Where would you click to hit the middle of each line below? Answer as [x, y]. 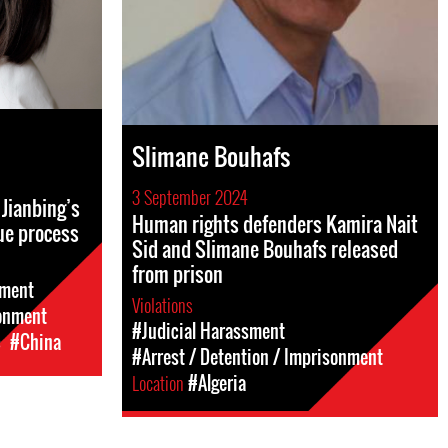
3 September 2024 [189, 197]
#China [35, 341]
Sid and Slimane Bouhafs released [265, 249]
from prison [177, 274]
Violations [164, 305]
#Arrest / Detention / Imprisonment [257, 357]
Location [160, 383]
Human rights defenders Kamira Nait [275, 224]
